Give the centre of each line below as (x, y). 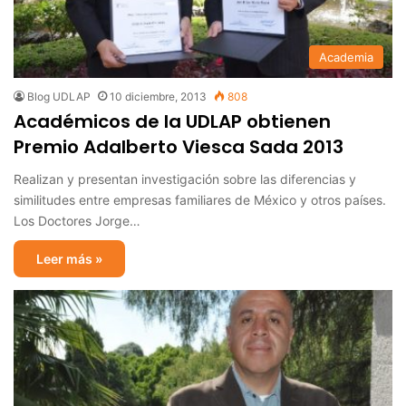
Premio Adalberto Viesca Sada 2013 (179, 146)
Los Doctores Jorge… (77, 220)
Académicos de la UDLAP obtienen (172, 121)
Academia (346, 57)
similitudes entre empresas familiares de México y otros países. (200, 199)
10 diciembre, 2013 (158, 96)
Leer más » (69, 258)
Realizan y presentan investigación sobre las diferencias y (185, 179)
